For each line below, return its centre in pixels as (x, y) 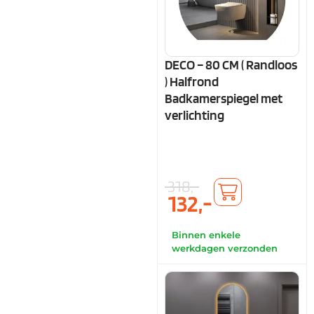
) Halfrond (192, 82)
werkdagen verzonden (225, 249)
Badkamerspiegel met (224, 99)
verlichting (194, 116)
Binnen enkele (206, 235)
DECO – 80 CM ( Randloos (231, 65)
